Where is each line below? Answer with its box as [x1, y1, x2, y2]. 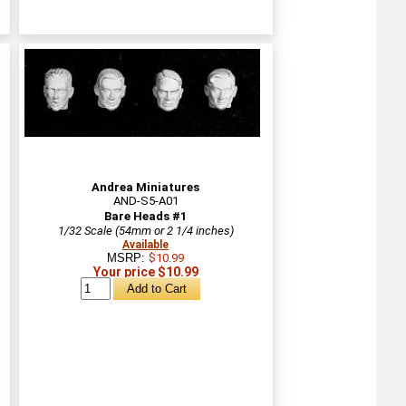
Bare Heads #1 [104, 208, 187, 223]
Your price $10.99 [92, 264, 198, 279]
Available [122, 237, 169, 251]
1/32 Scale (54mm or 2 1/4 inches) [57, 223, 234, 237]
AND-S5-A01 [112, 193, 179, 208]
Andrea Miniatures [92, 179, 199, 194]
